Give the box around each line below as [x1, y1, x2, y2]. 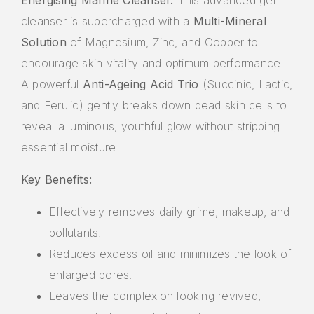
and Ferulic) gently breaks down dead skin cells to [21, 97, 287, 112]
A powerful [21, 76, 83, 91]
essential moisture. [21, 139, 119, 154]
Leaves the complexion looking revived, [49, 288, 261, 303]
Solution [21, 34, 67, 49]
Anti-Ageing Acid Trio [82, 76, 199, 91]
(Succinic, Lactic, [198, 76, 293, 91]
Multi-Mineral [193, 13, 266, 28]
